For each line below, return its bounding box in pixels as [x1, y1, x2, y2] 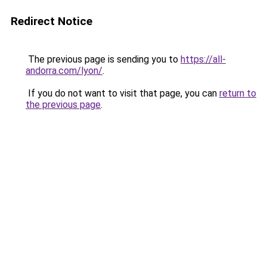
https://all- [181, 54, 226, 65]
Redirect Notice [11, 14, 92, 28]
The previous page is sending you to [26, 54, 181, 65]
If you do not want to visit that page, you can [26, 88, 219, 99]
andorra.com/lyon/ [26, 65, 103, 76]
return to [219, 88, 256, 99]
